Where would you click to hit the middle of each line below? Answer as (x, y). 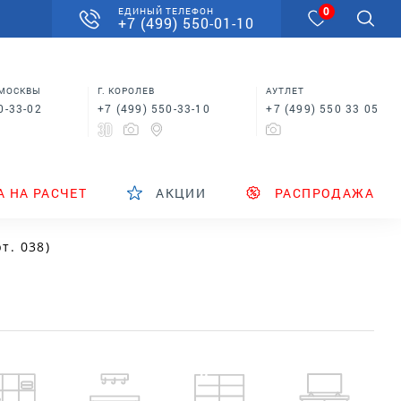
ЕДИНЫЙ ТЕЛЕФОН (166, 11)
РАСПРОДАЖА (324, 193)
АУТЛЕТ (286, 91)
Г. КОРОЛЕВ (127, 90)
